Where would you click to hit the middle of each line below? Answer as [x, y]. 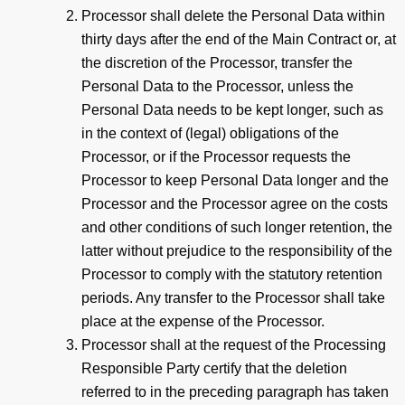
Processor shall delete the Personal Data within [233, 15]
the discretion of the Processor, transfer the [217, 62]
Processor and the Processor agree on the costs [235, 203]
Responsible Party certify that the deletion [214, 368]
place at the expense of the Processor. [203, 321]
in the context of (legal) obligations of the [210, 133]
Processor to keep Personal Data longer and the [235, 180]
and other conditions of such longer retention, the [237, 227]
